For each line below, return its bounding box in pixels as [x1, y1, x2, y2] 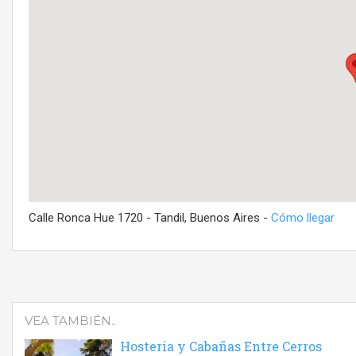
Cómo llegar [271, 210, 335, 225]
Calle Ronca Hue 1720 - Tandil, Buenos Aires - [29, 210, 271, 225]
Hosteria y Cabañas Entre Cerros [120, 337, 322, 354]
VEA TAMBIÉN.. [25, 312, 116, 328]
